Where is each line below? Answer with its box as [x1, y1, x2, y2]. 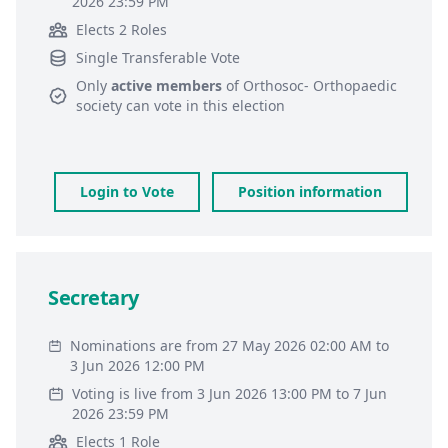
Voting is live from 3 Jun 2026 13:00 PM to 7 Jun [71, 384, 387, 403]
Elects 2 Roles [76, 20, 167, 39]
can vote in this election [122, 96, 285, 115]
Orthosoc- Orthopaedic [243, 76, 397, 95]
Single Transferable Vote [76, 48, 240, 67]
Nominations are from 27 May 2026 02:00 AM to [70, 336, 390, 355]
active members [111, 76, 222, 95]
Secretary [48, 284, 139, 311]
